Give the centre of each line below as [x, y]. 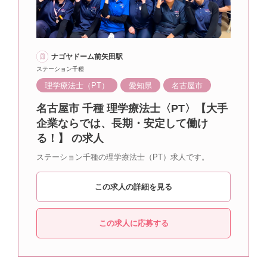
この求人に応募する [133, 223]
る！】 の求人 [70, 138]
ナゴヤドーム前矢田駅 [87, 56]
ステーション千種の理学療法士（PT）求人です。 [123, 157]
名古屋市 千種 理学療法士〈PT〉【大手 [132, 108]
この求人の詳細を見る [133, 187]
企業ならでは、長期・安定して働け [122, 123]
